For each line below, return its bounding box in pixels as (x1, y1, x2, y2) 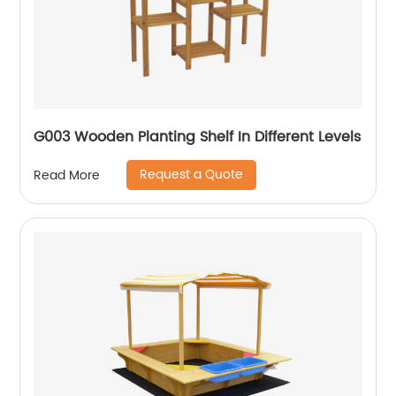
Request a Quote (140, 164, 244, 185)
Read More (34, 164, 101, 186)
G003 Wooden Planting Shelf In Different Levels (34, 126, 362, 148)
